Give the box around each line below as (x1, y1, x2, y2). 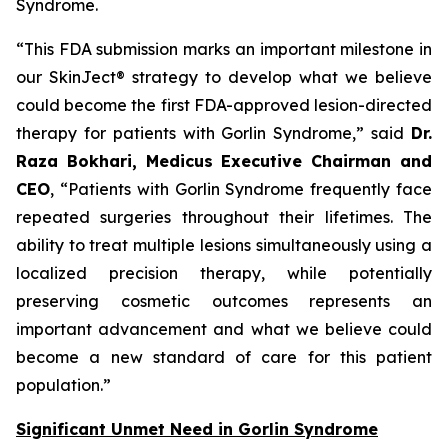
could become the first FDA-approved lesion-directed (16, 95, 432, 115)
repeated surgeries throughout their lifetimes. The (16, 207, 432, 227)
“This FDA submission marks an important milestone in (16, 39, 432, 59)
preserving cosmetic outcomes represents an (16, 291, 432, 311)
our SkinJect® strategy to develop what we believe (16, 67, 432, 87)
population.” (16, 375, 111, 395)
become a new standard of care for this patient (16, 347, 432, 367)
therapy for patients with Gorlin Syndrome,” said (16, 123, 411, 143)
